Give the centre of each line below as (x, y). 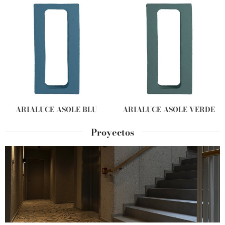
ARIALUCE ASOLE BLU (56, 110)
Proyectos (113, 133)
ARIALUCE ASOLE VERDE (169, 110)
